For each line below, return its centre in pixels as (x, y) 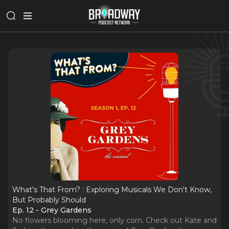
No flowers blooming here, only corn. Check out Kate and (114, 220)
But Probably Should (49, 200)
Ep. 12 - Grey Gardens (52, 210)
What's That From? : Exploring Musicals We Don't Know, (112, 190)
